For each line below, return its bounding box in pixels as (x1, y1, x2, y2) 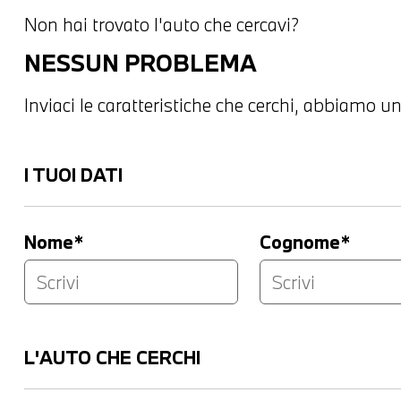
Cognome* (259, 228, 351, 254)
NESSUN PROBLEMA (24, 47, 257, 78)
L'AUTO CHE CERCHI (24, 344, 200, 370)
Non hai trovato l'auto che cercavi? (24, 11, 299, 37)
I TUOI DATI (24, 161, 123, 187)
